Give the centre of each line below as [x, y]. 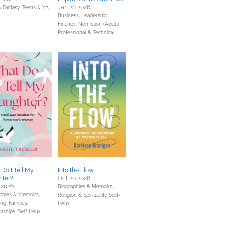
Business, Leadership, [83, 15]
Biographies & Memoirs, [86, 187]
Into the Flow [76, 170]
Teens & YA [35, 7]
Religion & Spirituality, [83, 195]
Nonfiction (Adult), [99, 24]
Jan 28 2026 [74, 7]
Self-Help [29, 212]
